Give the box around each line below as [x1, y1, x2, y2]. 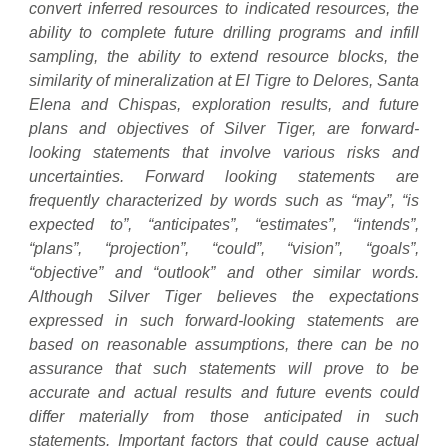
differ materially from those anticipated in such [29, 408, 419, 426]
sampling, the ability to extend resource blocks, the [29, 48, 419, 66]
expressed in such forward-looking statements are [29, 312, 419, 330]
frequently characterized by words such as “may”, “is [29, 192, 419, 210]
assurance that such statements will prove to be [29, 360, 419, 378]
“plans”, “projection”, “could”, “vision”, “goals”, [29, 240, 419, 258]
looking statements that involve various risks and [29, 144, 419, 162]
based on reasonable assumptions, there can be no [29, 336, 419, 354]
